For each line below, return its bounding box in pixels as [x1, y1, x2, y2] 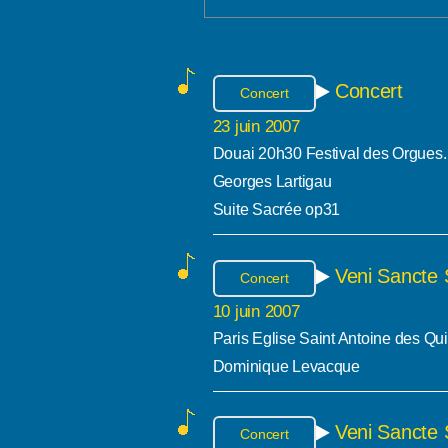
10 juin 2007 [212, 301, 300, 322]
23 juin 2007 [212, 116, 300, 137]
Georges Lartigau [212, 173, 332, 191]
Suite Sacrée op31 [212, 201, 341, 219]
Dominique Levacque [212, 358, 360, 376]
